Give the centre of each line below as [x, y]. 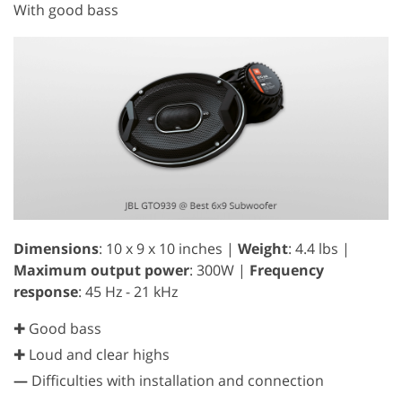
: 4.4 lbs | [319, 249]
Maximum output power [101, 271]
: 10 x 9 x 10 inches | [168, 249]
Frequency [287, 271]
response [46, 292]
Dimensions [56, 249]
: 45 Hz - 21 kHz [128, 292]
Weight [263, 249]
